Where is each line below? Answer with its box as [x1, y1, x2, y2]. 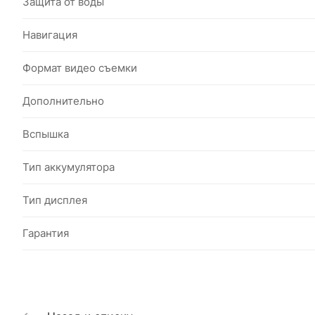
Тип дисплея [22, 193, 87, 207]
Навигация [22, 28, 77, 41]
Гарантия [22, 226, 69, 240]
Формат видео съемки [22, 61, 137, 75]
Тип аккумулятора [22, 160, 115, 174]
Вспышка [22, 127, 69, 141]
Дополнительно [22, 94, 104, 108]
